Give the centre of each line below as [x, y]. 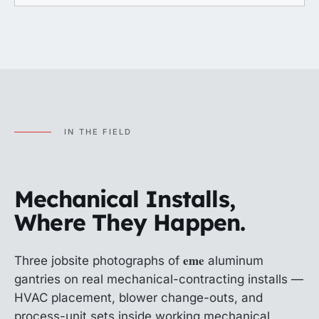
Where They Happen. [130, 222]
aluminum [234, 261]
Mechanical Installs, [125, 199]
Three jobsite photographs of [99, 261]
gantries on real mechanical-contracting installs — [159, 279]
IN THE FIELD [98, 132]
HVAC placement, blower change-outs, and [138, 298]
